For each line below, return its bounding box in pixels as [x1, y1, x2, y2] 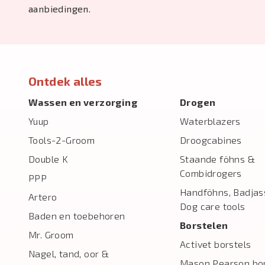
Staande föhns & [180, 153, 255, 164]
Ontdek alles [28, 74, 102, 88]
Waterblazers [180, 115, 241, 127]
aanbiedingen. [28, 3, 91, 14]
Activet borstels [180, 238, 251, 250]
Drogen [180, 96, 216, 108]
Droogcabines [180, 134, 242, 146]
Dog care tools [180, 201, 245, 212]
